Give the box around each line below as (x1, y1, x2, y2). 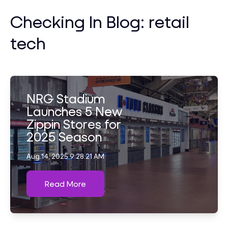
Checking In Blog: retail (10, 11, 189, 32)
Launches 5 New (26, 103, 122, 119)
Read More (45, 179, 86, 189)
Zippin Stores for (26, 116, 121, 132)
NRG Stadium (26, 91, 105, 106)
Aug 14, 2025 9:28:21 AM (26, 152, 104, 161)
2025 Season (26, 129, 102, 145)
